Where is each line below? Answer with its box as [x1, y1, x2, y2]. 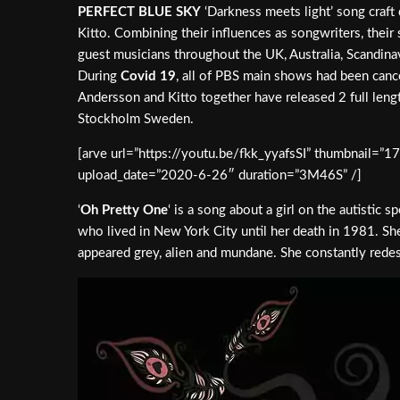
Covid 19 [121, 69, 176, 83]
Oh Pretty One [80, 203, 168, 217]
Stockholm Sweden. [78, 112, 194, 126]
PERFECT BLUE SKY [78, 4, 201, 19]
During [78, 69, 121, 83]
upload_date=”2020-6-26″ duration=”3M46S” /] [78, 168, 362, 182]
